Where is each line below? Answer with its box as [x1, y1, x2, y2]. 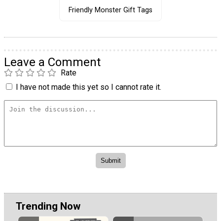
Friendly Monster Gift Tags [68, 5, 152, 14]
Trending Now [16, 200, 80, 212]
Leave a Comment [4, 55, 101, 70]
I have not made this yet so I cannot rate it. [16, 82, 161, 92]
